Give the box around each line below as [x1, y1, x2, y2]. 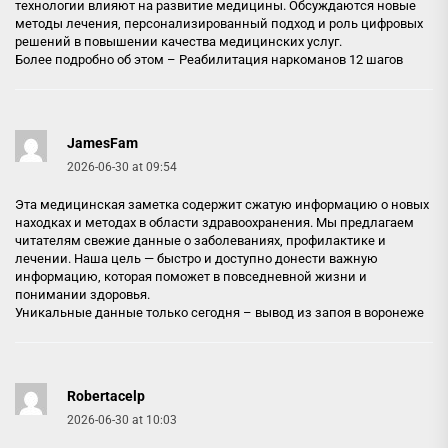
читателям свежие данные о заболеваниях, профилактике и [15, 232, 386, 248]
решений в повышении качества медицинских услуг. [15, 33, 342, 49]
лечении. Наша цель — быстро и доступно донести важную [15, 250, 378, 266]
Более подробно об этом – [15, 51, 179, 67]
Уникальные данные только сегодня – [15, 304, 255, 320]
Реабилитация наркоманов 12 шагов [179, 51, 403, 67]
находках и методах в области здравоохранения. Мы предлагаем [15, 214, 414, 230]
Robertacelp [67, 387, 145, 404]
